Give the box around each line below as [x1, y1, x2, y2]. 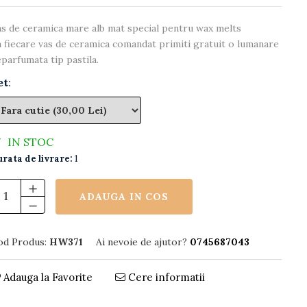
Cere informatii [125, 270, 205, 284]
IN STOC [5, 134, 53, 149]
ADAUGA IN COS [79, 190, 169, 203]
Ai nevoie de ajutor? [96, 235, 187, 248]
